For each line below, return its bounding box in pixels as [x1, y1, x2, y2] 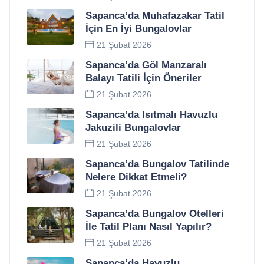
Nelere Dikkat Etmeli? [85, 171, 187, 183]
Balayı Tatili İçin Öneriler [85, 72, 202, 84]
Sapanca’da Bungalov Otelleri [85, 208, 224, 220]
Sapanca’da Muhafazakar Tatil [85, 10, 225, 22]
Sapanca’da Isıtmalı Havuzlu [85, 109, 217, 121]
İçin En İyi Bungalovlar [85, 23, 192, 35]
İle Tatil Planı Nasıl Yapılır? [85, 221, 212, 233]
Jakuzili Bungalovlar [85, 122, 181, 134]
